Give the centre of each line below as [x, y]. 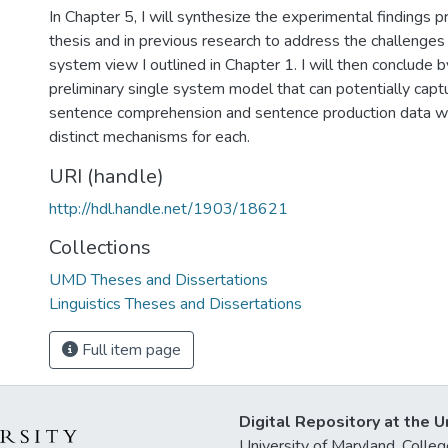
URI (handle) [106, 176]
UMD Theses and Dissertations [158, 280]
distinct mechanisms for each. [149, 137]
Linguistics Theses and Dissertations [175, 304]
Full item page [129, 350]
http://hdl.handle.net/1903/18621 [168, 209]
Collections [100, 247]
